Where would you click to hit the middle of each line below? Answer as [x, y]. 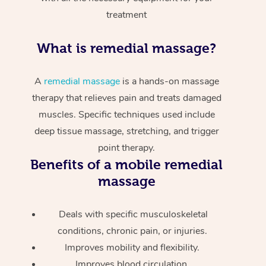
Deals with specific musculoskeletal [134, 214]
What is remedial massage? [127, 48]
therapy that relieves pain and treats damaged [126, 98]
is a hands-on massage [169, 81]
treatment [127, 15]
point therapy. [127, 148]
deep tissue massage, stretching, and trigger [126, 131]
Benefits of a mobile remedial [127, 164]
